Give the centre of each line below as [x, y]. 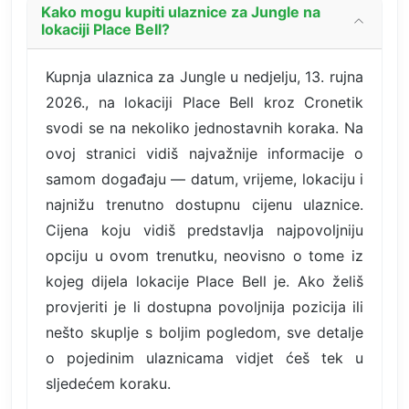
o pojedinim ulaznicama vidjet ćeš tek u [204, 357]
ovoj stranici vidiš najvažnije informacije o [204, 153]
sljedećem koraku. [108, 383]
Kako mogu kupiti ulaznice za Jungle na [181, 11]
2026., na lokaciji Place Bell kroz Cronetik [204, 102]
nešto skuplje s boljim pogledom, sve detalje [204, 332]
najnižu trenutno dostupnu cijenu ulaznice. [204, 204]
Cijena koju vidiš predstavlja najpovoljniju [204, 230]
